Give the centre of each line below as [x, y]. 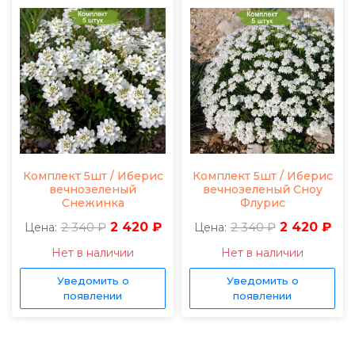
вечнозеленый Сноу [262, 189]
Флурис [262, 203]
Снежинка [93, 203]
